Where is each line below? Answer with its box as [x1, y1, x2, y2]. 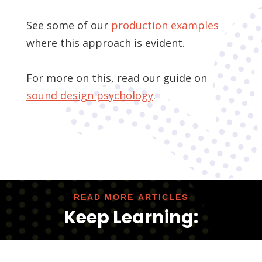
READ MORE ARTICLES [73, 192, 189, 202]
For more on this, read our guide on [26, 71, 207, 85]
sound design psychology [26, 88, 153, 103]
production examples [111, 18, 219, 33]
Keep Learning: [64, 205, 198, 230]
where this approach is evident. [26, 36, 185, 50]
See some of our [26, 18, 111, 33]
